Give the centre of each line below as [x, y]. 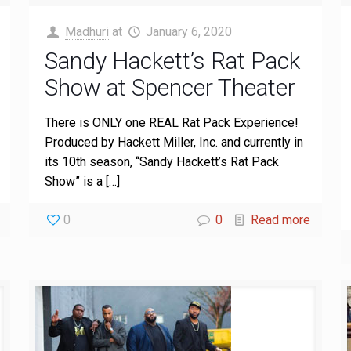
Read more [281, 220]
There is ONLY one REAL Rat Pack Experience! [171, 123]
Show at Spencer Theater [170, 87]
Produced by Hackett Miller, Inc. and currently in [174, 142]
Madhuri [87, 32]
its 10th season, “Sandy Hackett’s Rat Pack [161, 162]
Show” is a [73, 181]
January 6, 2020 [189, 32]
